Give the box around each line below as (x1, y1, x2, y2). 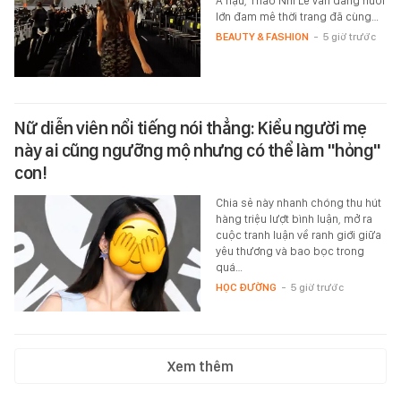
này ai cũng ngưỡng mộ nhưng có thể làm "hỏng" (14, 139, 381, 161)
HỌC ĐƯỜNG (215, 280, 277, 294)
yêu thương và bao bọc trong (215, 243, 364, 258)
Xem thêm (167, 357, 234, 375)
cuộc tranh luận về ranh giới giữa (215, 227, 381, 242)
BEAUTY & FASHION (215, 30, 309, 43)
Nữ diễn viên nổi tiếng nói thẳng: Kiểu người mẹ (14, 116, 367, 139)
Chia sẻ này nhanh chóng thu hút (215, 195, 381, 209)
